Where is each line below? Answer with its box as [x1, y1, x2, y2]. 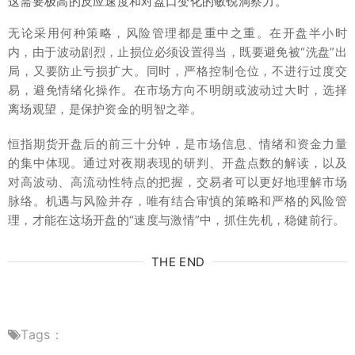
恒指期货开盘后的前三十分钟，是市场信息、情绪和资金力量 [8, 136, 347, 151]
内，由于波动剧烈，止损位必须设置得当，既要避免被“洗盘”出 [8, 44, 347, 59]
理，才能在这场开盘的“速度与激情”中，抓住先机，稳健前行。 [8, 212, 345, 227]
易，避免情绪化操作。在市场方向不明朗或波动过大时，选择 [8, 82, 347, 97]
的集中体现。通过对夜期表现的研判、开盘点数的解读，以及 [8, 155, 347, 170]
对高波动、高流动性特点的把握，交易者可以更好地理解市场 [8, 174, 347, 189]
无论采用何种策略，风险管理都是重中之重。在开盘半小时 [8, 25, 347, 40]
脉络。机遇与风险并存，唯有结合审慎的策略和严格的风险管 [8, 193, 347, 208]
